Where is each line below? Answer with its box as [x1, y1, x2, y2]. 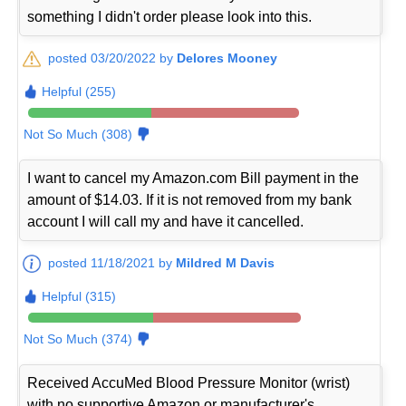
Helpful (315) [42, 289, 117, 304]
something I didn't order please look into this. [27, 9, 313, 25]
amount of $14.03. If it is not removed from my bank [27, 192, 353, 208]
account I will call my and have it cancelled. [27, 214, 304, 230]
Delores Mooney [177, 51, 278, 66]
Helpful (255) [42, 84, 117, 100]
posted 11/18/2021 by [48, 256, 177, 271]
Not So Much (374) [24, 332, 133, 347]
